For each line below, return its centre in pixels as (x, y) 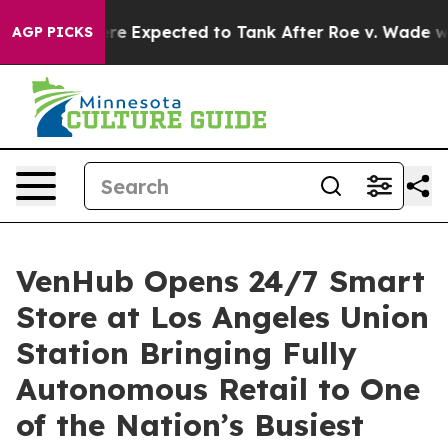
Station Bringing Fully (186, 353)
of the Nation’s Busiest (190, 425)
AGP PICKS (52, 32)
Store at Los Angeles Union (222, 317)
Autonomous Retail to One (218, 389)
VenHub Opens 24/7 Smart (220, 281)
